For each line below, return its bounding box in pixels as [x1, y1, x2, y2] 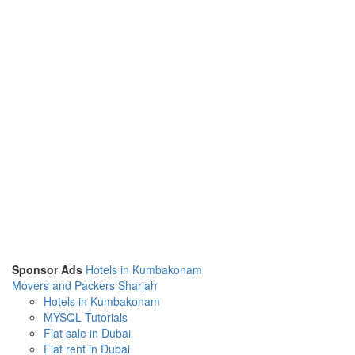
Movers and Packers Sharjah [12, 277, 157, 293]
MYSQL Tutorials [44, 309, 128, 325]
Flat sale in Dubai [44, 325, 131, 341]
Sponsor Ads [12, 261, 82, 277]
